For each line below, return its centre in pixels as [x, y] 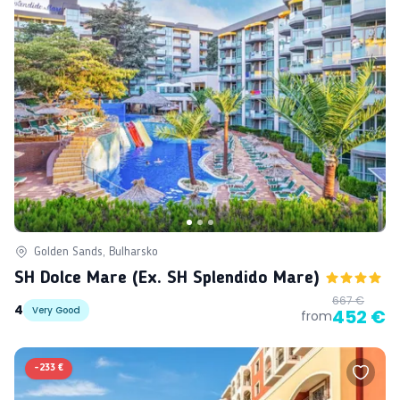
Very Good [56, 311]
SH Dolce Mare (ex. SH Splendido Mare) [167, 278]
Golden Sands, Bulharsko [96, 251]
